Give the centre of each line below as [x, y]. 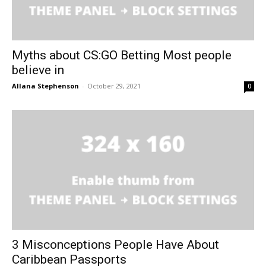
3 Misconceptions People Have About [115, 244]
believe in [38, 70]
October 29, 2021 [114, 86]
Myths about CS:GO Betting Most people [122, 56]
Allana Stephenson [45, 86]
